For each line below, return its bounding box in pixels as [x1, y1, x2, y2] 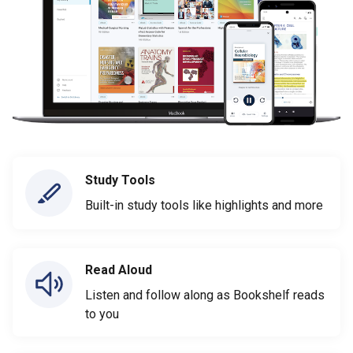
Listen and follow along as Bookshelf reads [85, 287, 325, 303]
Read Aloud [85, 262, 152, 277]
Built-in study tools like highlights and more [85, 197, 323, 213]
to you [85, 306, 119, 321]
